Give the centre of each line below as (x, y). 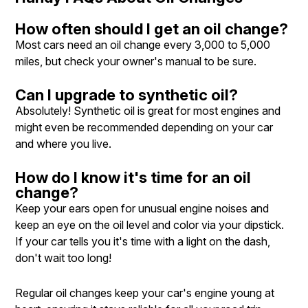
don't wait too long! (63, 258)
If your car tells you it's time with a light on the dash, (143, 242)
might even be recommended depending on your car (144, 128)
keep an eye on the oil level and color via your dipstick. (150, 225)
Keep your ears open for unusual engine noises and (142, 209)
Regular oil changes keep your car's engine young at (145, 293)
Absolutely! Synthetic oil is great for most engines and (148, 111)
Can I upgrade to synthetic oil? (126, 95)
